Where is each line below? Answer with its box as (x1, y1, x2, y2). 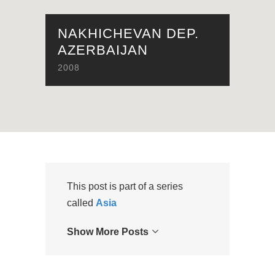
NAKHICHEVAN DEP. (58, 26, 199, 41)
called (67, 198, 96, 208)
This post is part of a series (67, 181, 183, 192)
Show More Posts (67, 227, 149, 237)
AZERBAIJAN (58, 42, 148, 58)
